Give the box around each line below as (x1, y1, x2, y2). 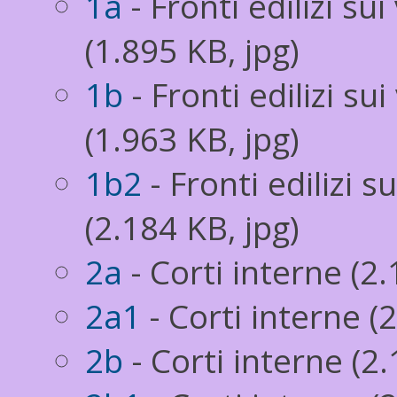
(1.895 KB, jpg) (85, 28, 300, 73)
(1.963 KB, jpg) (85, 117, 300, 161)
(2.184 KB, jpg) (85, 206, 300, 250)
